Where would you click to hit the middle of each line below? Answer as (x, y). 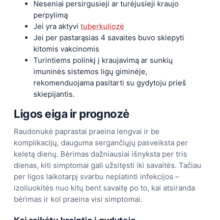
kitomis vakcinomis (66, 49)
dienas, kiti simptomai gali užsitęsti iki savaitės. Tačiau (108, 165)
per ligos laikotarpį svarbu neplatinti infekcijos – (96, 177)
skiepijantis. (54, 94)
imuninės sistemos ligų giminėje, (90, 72)
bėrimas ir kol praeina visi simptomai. (78, 199)
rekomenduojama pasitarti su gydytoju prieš (110, 83)
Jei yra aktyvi (57, 27)
